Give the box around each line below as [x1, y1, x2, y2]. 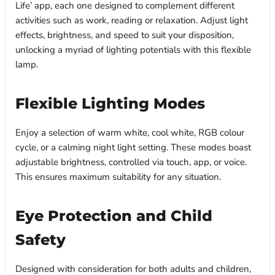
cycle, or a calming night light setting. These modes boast [15, 141, 251, 154]
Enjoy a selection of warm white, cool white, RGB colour [15, 126, 244, 139]
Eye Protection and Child [15, 206, 212, 225]
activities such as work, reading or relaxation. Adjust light [15, 14, 248, 27]
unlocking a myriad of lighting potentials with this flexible [15, 44, 251, 56]
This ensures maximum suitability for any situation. [15, 171, 221, 184]
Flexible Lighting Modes [15, 94, 205, 113]
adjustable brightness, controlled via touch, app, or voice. [15, 156, 247, 169]
